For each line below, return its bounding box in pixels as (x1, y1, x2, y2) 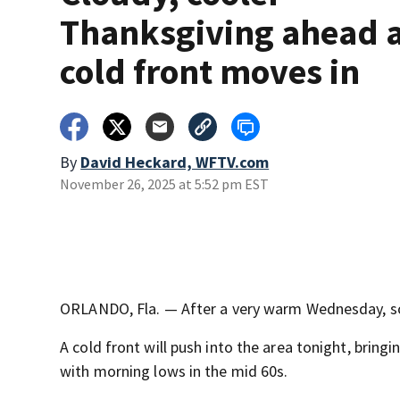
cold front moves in (60, 49, 361, 95)
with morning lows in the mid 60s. (60, 361, 288, 382)
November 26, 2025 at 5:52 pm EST (60, 175, 270, 194)
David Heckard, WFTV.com (80, 152, 270, 173)
